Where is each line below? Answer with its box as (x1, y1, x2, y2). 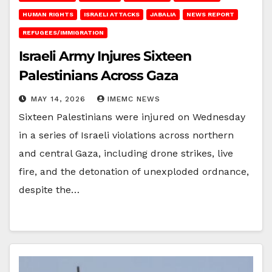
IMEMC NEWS (107, 94, 160, 103)
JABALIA (150, 10, 176, 18)
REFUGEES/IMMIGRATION (22, 29, 104, 36)
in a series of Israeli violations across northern (19, 129, 234, 141)
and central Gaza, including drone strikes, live (19, 147, 233, 159)
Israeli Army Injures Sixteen (19, 47, 192, 64)
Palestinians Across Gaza (19, 67, 178, 84)
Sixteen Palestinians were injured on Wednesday (19, 110, 245, 123)
